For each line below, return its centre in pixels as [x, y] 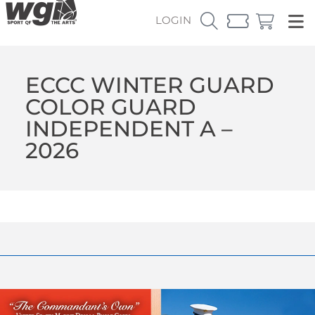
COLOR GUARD [110, 107]
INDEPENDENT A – [129, 128]
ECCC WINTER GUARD [149, 85]
